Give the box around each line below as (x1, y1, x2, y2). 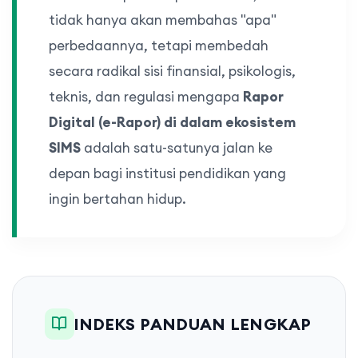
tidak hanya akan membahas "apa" (49, 11, 276, 30)
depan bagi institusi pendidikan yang (49, 165, 286, 183)
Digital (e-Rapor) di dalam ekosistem (49, 113, 296, 132)
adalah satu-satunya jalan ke (81, 139, 272, 157)
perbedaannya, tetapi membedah (49, 37, 268, 55)
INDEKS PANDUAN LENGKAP (74, 313, 312, 334)
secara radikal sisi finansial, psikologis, (49, 62, 296, 81)
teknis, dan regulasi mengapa (49, 88, 243, 106)
